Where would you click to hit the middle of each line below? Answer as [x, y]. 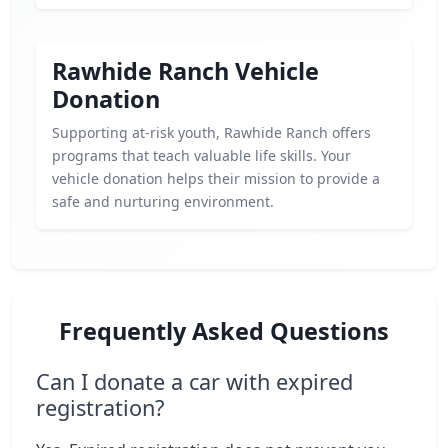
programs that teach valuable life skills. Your [201, 155]
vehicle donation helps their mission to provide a [216, 178]
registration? [100, 407]
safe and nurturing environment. [163, 201]
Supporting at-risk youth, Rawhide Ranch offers [211, 132]
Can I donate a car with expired [194, 381]
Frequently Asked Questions [224, 331]
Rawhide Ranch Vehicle [185, 71]
